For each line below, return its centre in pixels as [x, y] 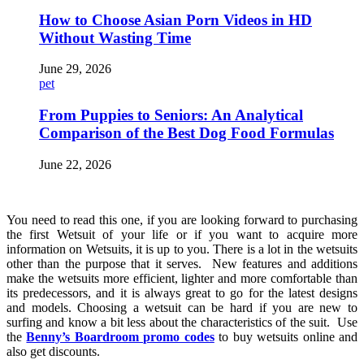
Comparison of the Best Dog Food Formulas [186, 133]
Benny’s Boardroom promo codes [120, 336]
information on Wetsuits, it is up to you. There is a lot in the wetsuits [182, 249]
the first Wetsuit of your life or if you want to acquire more [182, 234]
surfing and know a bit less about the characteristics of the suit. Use [182, 322]
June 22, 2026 [75, 164]
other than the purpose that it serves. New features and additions [182, 263]
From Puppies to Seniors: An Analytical [171, 115]
